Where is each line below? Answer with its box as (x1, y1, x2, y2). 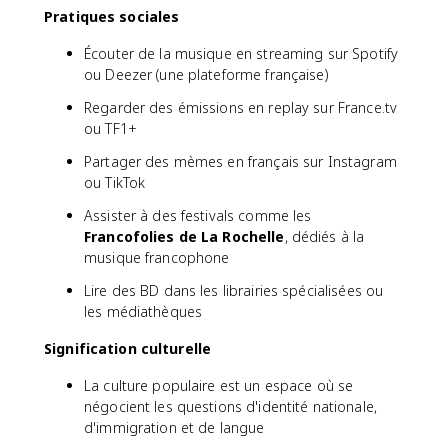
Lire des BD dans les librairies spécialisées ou (84, 280, 384, 300)
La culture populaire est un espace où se (84, 375, 354, 395)
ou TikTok (84, 172, 146, 192)
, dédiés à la (284, 226, 365, 246)
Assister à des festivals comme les (84, 205, 312, 225)
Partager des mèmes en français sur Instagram (84, 151, 397, 171)
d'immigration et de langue (84, 417, 265, 437)
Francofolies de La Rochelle (84, 226, 285, 246)
